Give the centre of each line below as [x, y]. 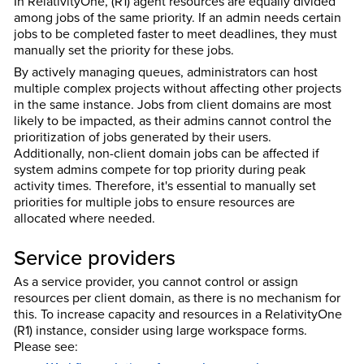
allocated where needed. [84, 217]
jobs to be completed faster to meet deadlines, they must [175, 34]
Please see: [45, 347]
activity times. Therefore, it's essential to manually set [165, 185]
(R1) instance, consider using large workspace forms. [160, 330]
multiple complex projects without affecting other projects [177, 87]
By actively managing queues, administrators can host [165, 71]
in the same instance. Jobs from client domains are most [172, 104]
